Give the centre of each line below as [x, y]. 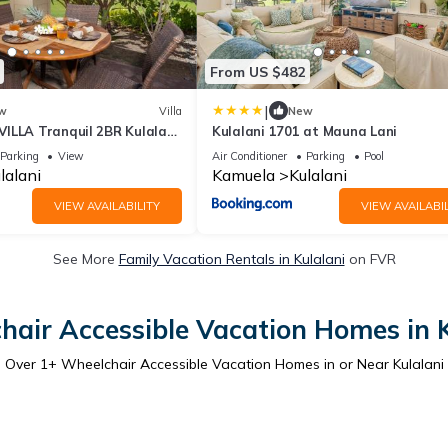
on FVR [370, 259]
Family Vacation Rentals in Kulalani [231, 259]
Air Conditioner [249, 156]
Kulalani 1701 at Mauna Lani [304, 131]
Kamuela [243, 175]
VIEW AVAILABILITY [107, 206]
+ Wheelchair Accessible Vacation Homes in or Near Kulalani [245, 364]
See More [85, 259]
